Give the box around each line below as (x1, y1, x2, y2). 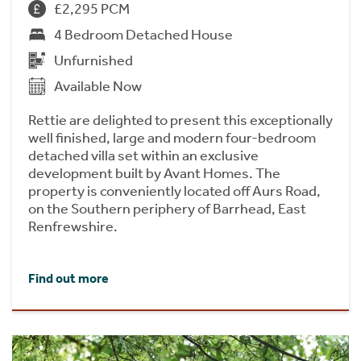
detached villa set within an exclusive (28, 146, 259, 164)
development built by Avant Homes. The (28, 164, 280, 182)
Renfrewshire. (28, 217, 118, 235)
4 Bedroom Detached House (54, 25, 233, 44)
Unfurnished (54, 51, 133, 69)
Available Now (54, 77, 142, 95)
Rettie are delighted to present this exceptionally (28, 110, 333, 129)
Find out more (28, 271, 109, 287)
